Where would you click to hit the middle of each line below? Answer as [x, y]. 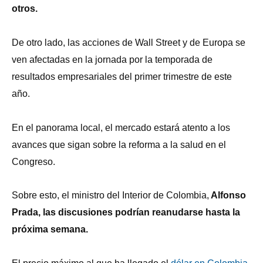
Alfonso [227, 195]
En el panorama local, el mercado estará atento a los [121, 127]
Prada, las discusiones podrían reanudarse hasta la [126, 213]
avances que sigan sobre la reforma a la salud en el [119, 144]
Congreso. [33, 161]
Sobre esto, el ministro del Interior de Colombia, [110, 195]
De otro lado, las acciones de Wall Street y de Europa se [129, 42]
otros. [25, 9]
